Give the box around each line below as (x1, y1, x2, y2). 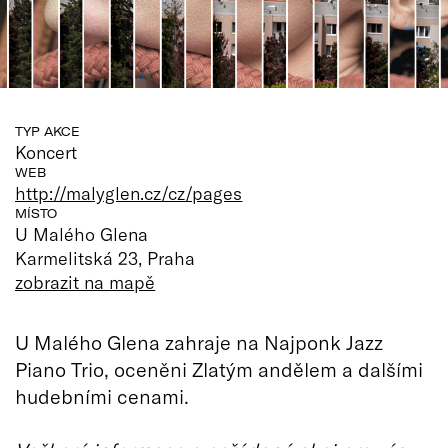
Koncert (15, 140, 78, 163)
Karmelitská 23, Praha (15, 246, 196, 269)
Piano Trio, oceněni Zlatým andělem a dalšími (15, 356, 423, 381)
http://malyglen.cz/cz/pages (15, 181, 243, 204)
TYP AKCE (15, 123, 80, 139)
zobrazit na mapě (15, 270, 156, 293)
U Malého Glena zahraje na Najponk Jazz (15, 329, 383, 354)
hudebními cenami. (15, 383, 189, 408)
